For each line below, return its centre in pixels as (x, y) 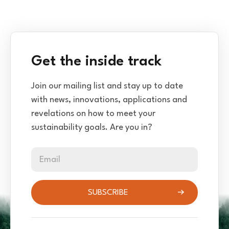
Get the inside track (96, 62)
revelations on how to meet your (93, 114)
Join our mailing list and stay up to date (107, 86)
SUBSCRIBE (108, 193)
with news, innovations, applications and (109, 100)
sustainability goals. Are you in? (92, 128)
